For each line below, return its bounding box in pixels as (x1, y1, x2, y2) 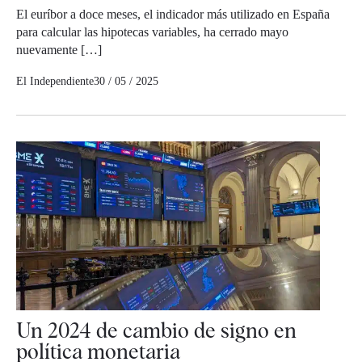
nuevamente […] (16, 42, 102, 57)
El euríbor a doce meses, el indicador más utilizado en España (16, 6, 330, 21)
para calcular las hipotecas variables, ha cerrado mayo (16, 24, 288, 39)
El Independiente (16, 74, 94, 87)
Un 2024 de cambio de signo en (16, 318, 297, 343)
